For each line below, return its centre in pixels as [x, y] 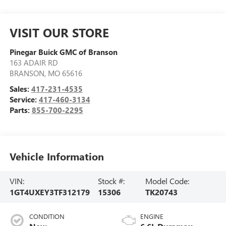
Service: [24, 99]
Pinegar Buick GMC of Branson [63, 52]
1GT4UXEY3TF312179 [49, 192]
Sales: [20, 89]
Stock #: [111, 181]
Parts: [20, 110]
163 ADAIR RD [34, 62]
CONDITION [47, 216]
